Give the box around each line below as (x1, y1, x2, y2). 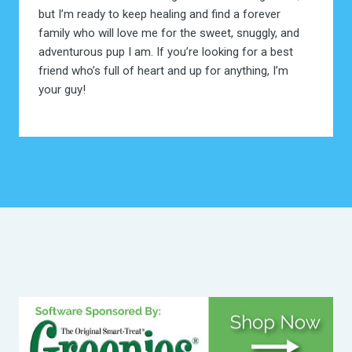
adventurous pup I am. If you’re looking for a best (38, 45, 293, 60)
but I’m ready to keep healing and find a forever (38, 7, 280, 22)
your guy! (38, 82, 86, 97)
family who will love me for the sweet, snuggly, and (38, 26, 299, 41)
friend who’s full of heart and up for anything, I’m (38, 64, 288, 79)
